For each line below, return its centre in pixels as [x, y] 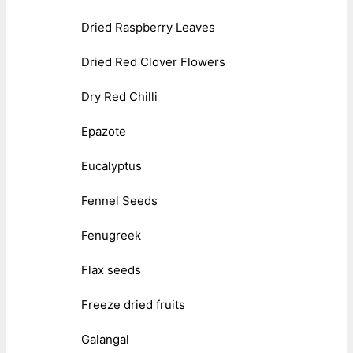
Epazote [104, 131]
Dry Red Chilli [119, 96]
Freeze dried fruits [133, 304]
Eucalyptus [111, 165]
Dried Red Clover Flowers [153, 61]
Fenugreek [111, 235]
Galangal [105, 339]
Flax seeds [111, 269]
